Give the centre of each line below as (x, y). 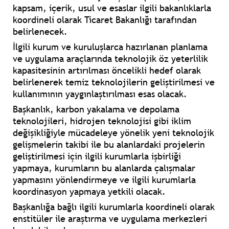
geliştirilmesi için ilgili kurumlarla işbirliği (97, 156)
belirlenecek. (40, 32)
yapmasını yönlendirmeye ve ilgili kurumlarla (104, 180)
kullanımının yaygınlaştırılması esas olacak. (100, 94)
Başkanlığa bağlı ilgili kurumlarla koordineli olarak (114, 207)
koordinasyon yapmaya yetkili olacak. (89, 192)
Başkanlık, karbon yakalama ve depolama (96, 109)
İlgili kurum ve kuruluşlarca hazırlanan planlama (110, 47)
